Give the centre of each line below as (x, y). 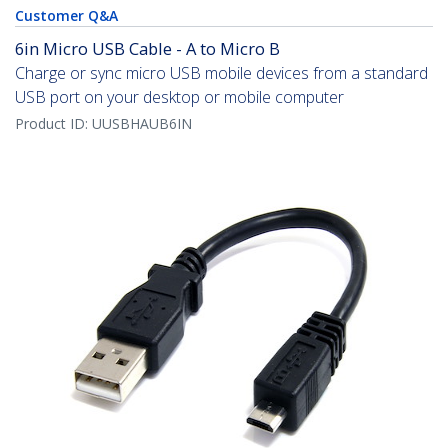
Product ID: (53, 124)
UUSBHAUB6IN (142, 124)
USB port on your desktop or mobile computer (179, 97)
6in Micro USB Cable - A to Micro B (147, 49)
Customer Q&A (66, 16)
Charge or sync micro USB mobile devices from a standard (221, 73)
